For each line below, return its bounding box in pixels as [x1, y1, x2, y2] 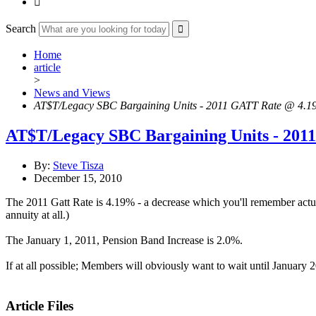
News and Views [34, 87, 110, 99]
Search [6, 23, 36, 35]
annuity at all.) [6, 209, 69, 221]
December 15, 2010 [34, 172, 122, 185]
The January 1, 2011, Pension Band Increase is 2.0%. [6, 234, 243, 247]
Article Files [6, 298, 73, 313]
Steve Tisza [53, 159, 104, 172]
